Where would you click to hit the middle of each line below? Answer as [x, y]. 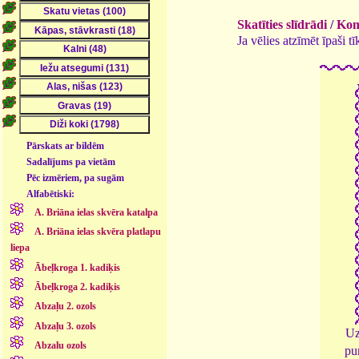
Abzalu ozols [60, 346]
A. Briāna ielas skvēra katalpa [96, 212]
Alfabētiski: [51, 194]
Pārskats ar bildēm [66, 145]
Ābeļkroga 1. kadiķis [77, 267]
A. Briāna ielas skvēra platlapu [97, 232]
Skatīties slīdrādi [282, 24]
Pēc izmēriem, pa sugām [76, 177]
